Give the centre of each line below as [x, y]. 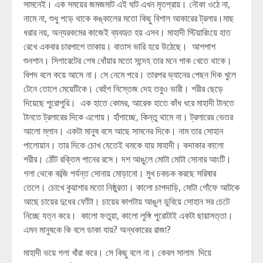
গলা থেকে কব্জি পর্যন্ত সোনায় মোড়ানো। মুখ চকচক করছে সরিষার [120, 173]
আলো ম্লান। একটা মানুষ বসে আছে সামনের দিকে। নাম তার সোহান [123, 131]
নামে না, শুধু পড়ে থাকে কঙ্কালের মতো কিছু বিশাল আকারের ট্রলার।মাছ [129, 18]
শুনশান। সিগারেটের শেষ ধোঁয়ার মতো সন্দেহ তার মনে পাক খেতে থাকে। [128, 60]
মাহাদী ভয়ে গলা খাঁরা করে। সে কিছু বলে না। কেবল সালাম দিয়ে [117, 252]
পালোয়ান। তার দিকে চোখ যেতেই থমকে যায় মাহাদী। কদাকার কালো [124, 145]
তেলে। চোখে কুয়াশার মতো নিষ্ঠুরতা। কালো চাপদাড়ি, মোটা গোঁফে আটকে [131, 187]
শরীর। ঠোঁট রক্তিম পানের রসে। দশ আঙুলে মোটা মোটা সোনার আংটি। [127, 159]
